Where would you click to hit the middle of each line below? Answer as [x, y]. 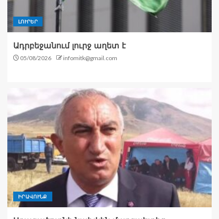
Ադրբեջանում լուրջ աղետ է [69, 46]
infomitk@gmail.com [90, 58]
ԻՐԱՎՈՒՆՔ [33, 197]
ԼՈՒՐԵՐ [28, 22]
